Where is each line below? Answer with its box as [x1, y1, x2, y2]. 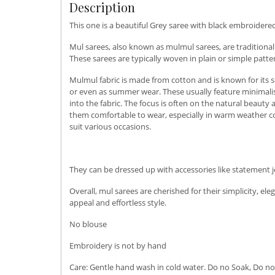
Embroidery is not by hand [69, 240, 166, 252]
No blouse [69, 219, 107, 230]
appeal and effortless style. [69, 197, 166, 209]
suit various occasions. [69, 121, 151, 133]
